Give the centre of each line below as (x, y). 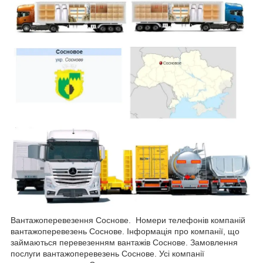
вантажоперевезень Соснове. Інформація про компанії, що (125, 231)
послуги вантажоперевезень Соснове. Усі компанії (107, 253)
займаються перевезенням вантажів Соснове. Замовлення (124, 242)
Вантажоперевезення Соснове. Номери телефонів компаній (128, 220)
